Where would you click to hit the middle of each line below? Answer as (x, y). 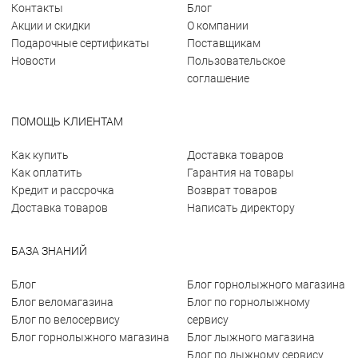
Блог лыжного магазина (251, 337)
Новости (34, 61)
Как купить (40, 155)
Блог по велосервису (66, 320)
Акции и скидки (51, 26)
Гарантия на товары (241, 173)
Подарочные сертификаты (80, 43)
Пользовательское (236, 61)
